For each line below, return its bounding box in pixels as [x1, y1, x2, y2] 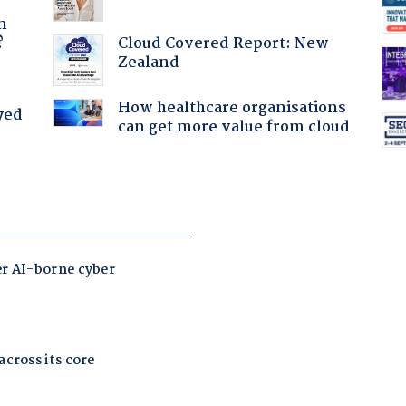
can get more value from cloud [117, 114, 350, 140]
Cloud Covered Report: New [117, 31, 329, 56]
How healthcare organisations [117, 95, 346, 121]
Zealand [117, 50, 179, 75]
